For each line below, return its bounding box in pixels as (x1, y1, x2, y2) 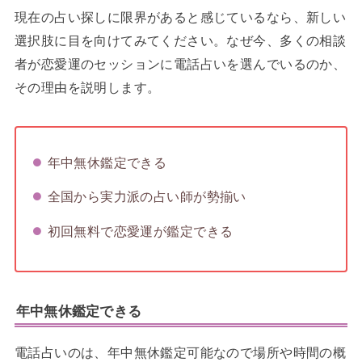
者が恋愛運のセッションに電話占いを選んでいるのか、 (14, 56, 347, 71)
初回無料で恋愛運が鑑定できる (47, 223, 234, 238)
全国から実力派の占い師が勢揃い (47, 189, 246, 204)
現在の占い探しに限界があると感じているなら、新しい (14, 9, 347, 24)
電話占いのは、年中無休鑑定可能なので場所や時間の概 (14, 345, 347, 360)
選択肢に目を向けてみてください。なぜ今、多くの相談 (14, 32, 347, 48)
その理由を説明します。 (14, 79, 161, 95)
